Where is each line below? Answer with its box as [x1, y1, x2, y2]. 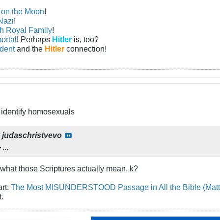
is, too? [74, 34, 99, 44]
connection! [64, 44, 107, 53]
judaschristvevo [2, 131, 62, 140]
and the [15, 44, 45, 53]
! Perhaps [17, 34, 53, 44]
